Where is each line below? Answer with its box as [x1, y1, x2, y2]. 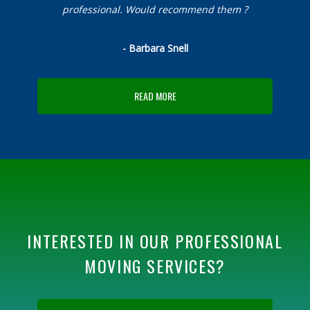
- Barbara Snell [122, 41, 188, 55]
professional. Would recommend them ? [62, 2, 248, 16]
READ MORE [134, 88, 176, 103]
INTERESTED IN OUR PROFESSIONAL [27, 228, 283, 253]
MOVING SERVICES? [84, 253, 226, 278]
